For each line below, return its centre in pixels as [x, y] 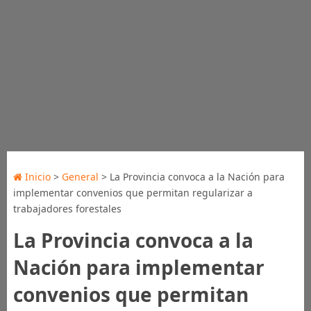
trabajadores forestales [67, 209]
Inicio [36, 177]
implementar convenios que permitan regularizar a [133, 193]
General [80, 177]
